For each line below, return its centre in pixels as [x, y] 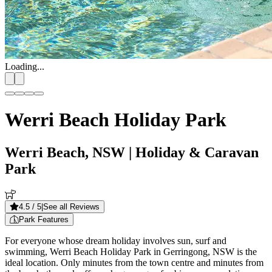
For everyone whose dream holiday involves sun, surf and [116, 240]
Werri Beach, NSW [65, 152]
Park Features [44, 219]
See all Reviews [71, 206]
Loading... [25, 66]
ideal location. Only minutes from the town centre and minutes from [134, 262]
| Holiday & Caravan [192, 152]
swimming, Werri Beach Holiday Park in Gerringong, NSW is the [131, 251]
